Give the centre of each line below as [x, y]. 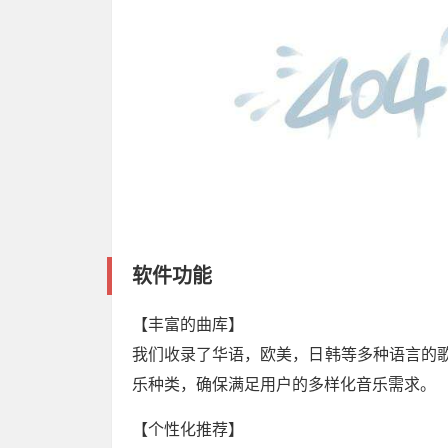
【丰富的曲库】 [188, 324]
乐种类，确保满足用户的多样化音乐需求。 [284, 384]
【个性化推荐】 [188, 429]
